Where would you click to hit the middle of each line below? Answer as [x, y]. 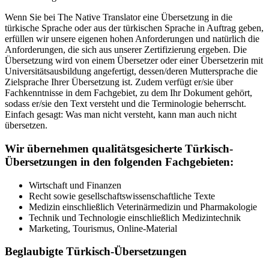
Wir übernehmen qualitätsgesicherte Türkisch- [119, 149]
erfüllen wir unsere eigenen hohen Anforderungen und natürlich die [132, 39]
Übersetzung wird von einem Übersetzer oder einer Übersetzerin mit [134, 61]
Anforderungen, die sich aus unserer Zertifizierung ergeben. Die [126, 50]
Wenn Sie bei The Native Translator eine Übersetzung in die [119, 17]
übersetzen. [26, 125]
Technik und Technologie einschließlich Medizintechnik [135, 217]
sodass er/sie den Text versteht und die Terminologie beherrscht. [125, 104]
